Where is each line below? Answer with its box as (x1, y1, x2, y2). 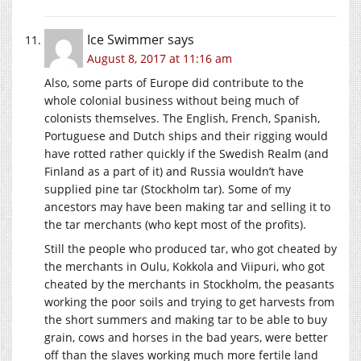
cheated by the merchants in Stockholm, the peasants (44, 276, 334, 293)
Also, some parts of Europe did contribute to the (44, 75, 304, 91)
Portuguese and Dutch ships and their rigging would (44, 128, 328, 144)
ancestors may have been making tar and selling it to (44, 199, 330, 215)
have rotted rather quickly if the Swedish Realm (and (44, 146, 329, 162)
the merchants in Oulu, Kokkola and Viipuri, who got (44, 259, 325, 275)
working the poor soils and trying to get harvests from (44, 294, 334, 310)
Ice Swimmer (87, 31, 164, 49)
